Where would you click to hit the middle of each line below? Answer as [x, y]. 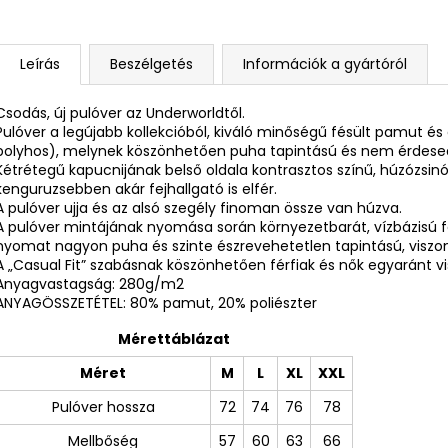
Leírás [40, 63]
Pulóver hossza [103, 406]
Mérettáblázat [173, 338]
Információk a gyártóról [325, 63]
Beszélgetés [151, 63]
